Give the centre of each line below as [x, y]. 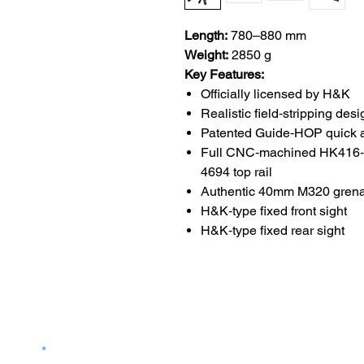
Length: [206, 35]
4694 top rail [236, 172]
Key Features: [224, 74]
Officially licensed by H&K [275, 94]
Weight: [206, 55]
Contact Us [231, 309]
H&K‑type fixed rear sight [273, 230]
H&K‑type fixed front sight [274, 211]
